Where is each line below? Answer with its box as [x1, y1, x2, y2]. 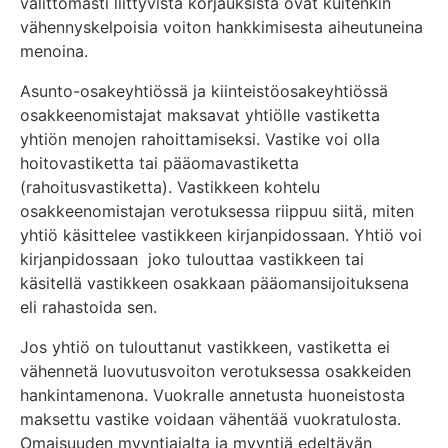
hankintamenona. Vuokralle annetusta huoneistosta [20, 384, 405, 405]
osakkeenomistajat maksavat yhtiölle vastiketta [20, 104, 380, 125]
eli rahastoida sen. [20, 296, 157, 317]
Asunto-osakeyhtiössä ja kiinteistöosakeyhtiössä [20, 80, 388, 101]
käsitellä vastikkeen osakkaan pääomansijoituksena [20, 272, 409, 293]
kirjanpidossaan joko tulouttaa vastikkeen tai [20, 248, 364, 269]
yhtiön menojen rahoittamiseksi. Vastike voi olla [20, 128, 380, 149]
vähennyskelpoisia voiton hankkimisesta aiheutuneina [20, 16, 423, 37]
